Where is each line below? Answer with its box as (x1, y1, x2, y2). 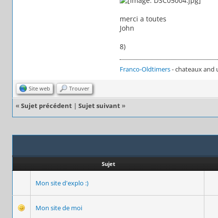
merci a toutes (119, 14, 166, 23)
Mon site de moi (36, 203, 82, 212)
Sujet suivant (78, 101, 120, 110)
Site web (29, 84, 50, 92)
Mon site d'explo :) (36, 178, 89, 187)
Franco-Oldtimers (119, 64, 170, 73)
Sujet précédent (21, 101, 72, 110)
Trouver (69, 84, 90, 92)
